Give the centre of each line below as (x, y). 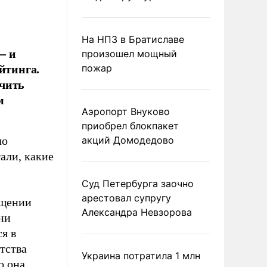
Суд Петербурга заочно (138, 184)
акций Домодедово (128, 140)
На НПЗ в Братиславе (133, 39)
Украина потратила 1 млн (141, 256)
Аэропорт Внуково (126, 111)
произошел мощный (129, 54)
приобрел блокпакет (130, 126)
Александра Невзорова (137, 212)
